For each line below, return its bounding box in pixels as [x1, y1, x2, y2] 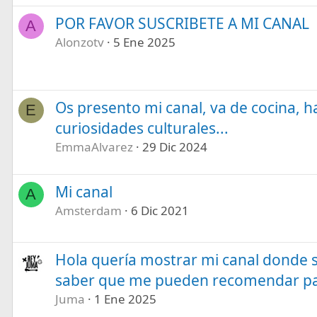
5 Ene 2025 [113, 33, 175, 50]
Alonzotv [54, 33, 104, 50]
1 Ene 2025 [93, 290, 156, 307]
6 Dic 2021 [130, 202, 189, 219]
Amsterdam [54, 202, 122, 219]
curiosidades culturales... [54, 117, 229, 138]
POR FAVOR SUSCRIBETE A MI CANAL [54, 13, 309, 33]
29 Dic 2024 [142, 138, 207, 155]
